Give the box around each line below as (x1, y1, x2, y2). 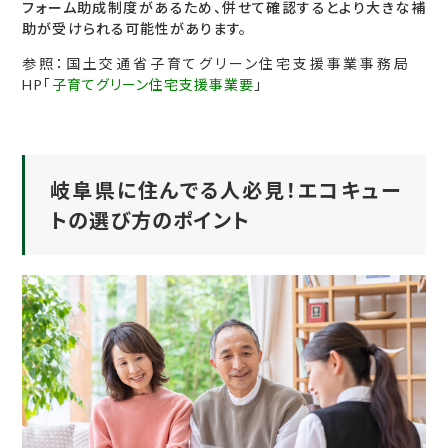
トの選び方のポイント (50, 207, 250, 232)
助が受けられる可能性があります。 (22, 19, 248, 37)
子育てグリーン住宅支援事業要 (51, 75, 255, 93)
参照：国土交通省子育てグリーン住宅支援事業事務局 (22, 54, 426, 72)
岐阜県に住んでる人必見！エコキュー (50, 177, 401, 202)
